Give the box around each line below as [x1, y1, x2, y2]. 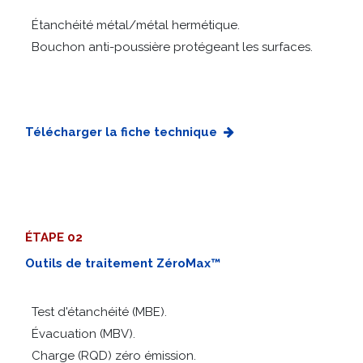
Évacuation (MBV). [25, 330, 135, 345]
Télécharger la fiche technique [25, 128, 217, 143]
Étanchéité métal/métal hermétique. [25, 21, 240, 36]
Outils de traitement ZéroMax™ [25, 259, 224, 275]
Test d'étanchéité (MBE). [25, 308, 167, 323]
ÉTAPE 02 [25, 233, 83, 249]
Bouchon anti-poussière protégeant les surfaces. [32, 43, 313, 58]
